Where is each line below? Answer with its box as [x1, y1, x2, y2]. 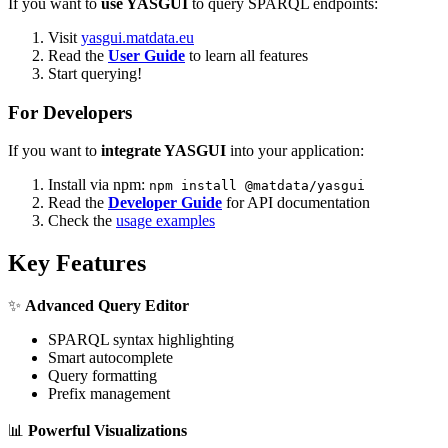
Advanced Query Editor [25, 297, 189, 315]
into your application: [226, 142, 364, 160]
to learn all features [185, 46, 308, 64]
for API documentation [222, 194, 370, 212]
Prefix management [48, 385, 170, 403]
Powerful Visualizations [28, 422, 187, 440]
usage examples [116, 212, 215, 230]
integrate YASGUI [101, 142, 226, 160]
